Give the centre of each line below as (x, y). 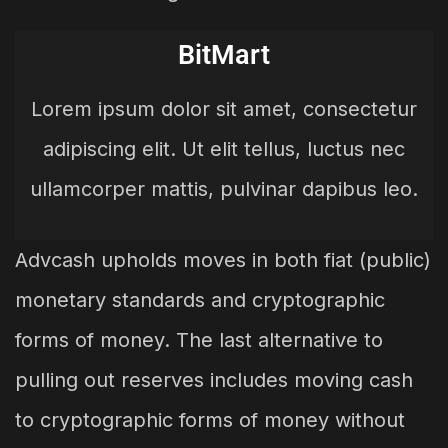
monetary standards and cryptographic (200, 299)
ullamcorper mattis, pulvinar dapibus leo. (224, 188)
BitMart (224, 54)
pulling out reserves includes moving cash (214, 379)
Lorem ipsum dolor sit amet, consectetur (224, 108)
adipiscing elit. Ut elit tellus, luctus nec (224, 148)
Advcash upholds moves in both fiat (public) (223, 259)
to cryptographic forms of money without (210, 419)
